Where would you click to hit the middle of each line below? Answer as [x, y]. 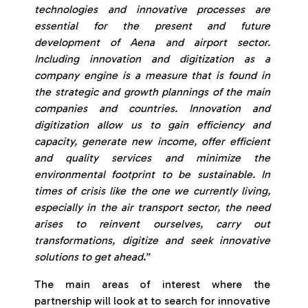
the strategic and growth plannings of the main [152, 92]
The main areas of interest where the [152, 284]
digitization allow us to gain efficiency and [152, 125]
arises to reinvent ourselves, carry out [152, 224]
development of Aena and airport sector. [152, 42]
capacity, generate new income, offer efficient [152, 141]
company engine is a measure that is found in [152, 75]
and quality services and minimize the [152, 158]
